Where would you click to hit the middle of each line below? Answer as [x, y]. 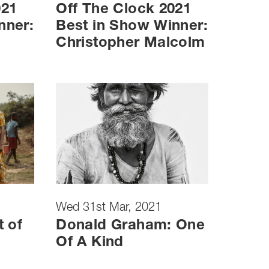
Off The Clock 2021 [124, 11]
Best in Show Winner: [132, 27]
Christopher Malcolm [131, 44]
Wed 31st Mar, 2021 [109, 208]
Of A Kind [90, 243]
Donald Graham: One [131, 226]
